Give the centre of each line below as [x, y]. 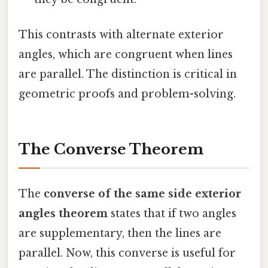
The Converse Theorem [111, 150]
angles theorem [63, 214]
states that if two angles [172, 214]
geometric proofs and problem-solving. [127, 94]
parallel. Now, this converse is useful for [127, 253]
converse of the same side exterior [142, 194]
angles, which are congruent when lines [126, 55]
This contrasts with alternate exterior [121, 35]
